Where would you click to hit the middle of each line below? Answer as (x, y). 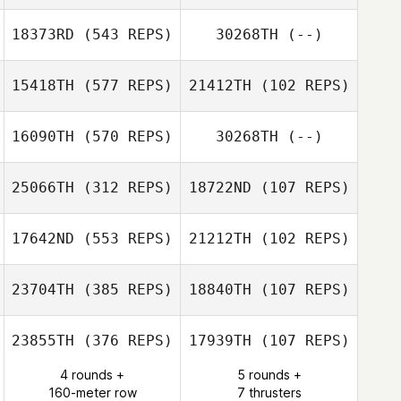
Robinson (269, 42)
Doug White (299, 381)
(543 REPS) (124, 34)
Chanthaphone (92, 381)
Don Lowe (122, 108)
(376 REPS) (124, 341)
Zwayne (299, 24)
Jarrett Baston (122, 210)
